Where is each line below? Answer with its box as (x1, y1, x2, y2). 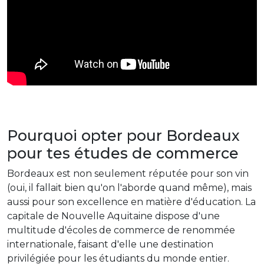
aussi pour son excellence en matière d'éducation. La (7, 196, 256, 207)
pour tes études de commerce (7, 144, 239, 162)
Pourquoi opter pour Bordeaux (7, 126, 240, 144)
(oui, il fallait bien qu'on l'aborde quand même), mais (7, 181, 252, 193)
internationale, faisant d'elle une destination (7, 238, 213, 250)
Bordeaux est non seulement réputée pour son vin (7, 167, 249, 179)
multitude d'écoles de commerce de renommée (7, 224, 235, 236)
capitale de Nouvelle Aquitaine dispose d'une (7, 210, 220, 222)
